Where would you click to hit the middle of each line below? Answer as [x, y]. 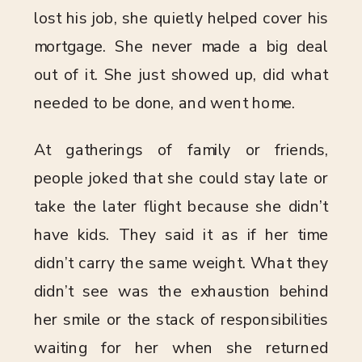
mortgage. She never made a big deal [181, 47]
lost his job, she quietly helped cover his [181, 19]
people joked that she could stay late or [181, 178]
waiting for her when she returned [181, 348]
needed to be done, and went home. [165, 103]
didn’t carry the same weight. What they [181, 263]
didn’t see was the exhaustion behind [181, 291]
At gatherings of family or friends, [181, 150]
